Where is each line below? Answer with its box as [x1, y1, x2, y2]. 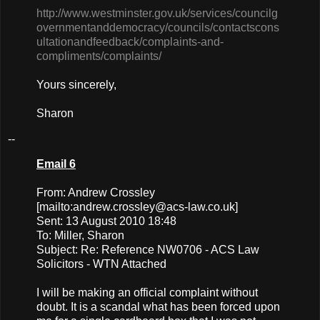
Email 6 [36, 158, 76, 171]
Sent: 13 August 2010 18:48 [36, 215, 176, 228]
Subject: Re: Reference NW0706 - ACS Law [36, 244, 259, 256]
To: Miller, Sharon [36, 229, 124, 242]
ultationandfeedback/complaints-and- [36, 35, 224, 48]
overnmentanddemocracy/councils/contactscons [36, 21, 279, 34]
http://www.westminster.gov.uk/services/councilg [36, 6, 278, 19]
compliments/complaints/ [36, 49, 161, 62]
